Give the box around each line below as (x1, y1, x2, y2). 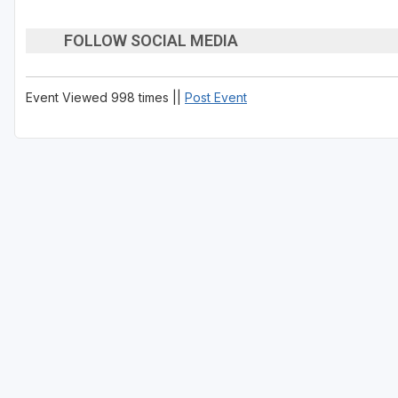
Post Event (185, 89, 247, 105)
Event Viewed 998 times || (26, 89, 185, 105)
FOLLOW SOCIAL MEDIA (63, 31, 238, 51)
